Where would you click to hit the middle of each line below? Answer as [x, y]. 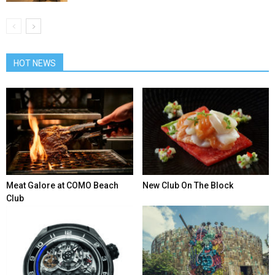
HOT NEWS [35, 63]
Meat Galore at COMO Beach [62, 186]
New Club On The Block [188, 186]
